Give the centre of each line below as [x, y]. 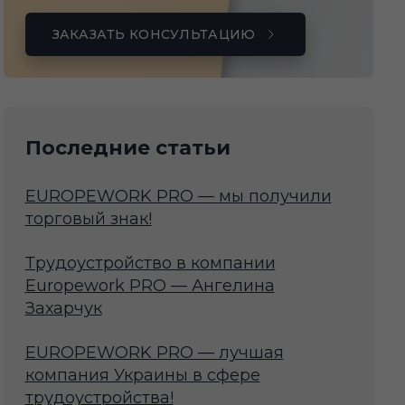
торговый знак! [88, 219]
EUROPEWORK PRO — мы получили [178, 197]
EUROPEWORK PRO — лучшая [154, 353]
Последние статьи [127, 148]
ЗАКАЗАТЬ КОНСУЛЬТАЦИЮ [154, 35]
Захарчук [63, 309]
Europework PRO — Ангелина [150, 286]
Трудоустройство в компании [150, 264]
